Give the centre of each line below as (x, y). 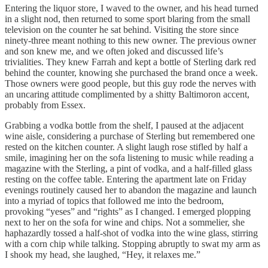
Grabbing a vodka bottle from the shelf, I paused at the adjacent (124, 125)
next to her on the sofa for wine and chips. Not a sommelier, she (125, 222)
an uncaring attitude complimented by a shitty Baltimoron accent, (127, 94)
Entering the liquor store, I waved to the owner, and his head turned (132, 8)
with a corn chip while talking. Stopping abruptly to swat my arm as (133, 243)
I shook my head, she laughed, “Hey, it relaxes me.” (104, 254)
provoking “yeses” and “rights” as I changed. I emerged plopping (128, 211)
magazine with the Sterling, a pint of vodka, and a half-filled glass (128, 168)
